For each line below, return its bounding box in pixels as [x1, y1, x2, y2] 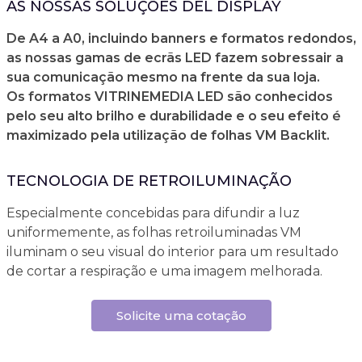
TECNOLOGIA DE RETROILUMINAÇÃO [6, 172, 292, 190]
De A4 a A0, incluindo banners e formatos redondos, [6, 31, 356, 46]
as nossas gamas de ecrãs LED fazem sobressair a [6, 50, 343, 65]
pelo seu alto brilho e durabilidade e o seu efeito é [6, 108, 341, 124]
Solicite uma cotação [116, 308, 246, 323]
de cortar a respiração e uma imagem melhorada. [6, 263, 322, 279]
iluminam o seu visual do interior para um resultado [6, 244, 339, 259]
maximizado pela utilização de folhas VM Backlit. [6, 128, 330, 143]
